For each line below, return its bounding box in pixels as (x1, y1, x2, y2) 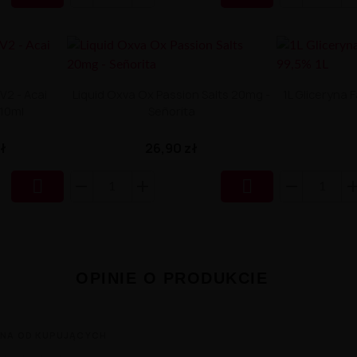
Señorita (147, 103, 195, 119)
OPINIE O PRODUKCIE (76, 269, 268, 288)
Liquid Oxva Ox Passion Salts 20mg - (73, 86, 271, 102)
